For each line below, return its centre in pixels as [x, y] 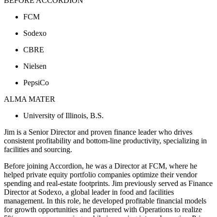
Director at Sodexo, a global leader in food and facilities [89, 192]
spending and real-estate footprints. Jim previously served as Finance [108, 183]
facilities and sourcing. [38, 149]
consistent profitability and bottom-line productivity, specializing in [105, 140]
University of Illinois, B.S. [63, 115]
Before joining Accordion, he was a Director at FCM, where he [101, 166]
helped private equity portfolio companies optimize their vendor [101, 174]
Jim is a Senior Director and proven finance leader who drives [98, 132]
